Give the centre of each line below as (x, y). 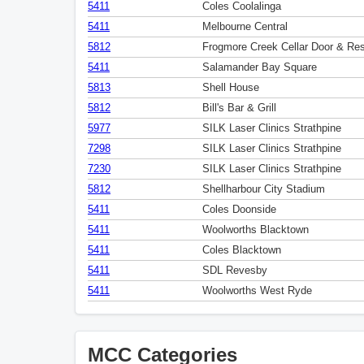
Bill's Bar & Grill (239, 108)
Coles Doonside (239, 210)
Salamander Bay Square (260, 67)
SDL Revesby (235, 271)
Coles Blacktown (242, 250)
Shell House (231, 88)
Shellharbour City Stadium (264, 189)
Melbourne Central (245, 27)
